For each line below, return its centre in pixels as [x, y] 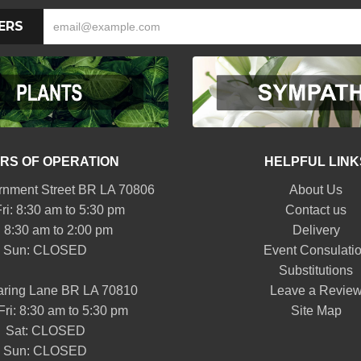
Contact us [316, 210]
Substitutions [316, 271]
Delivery [316, 230]
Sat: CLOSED [45, 331]
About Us [316, 190]
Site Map [316, 311]
